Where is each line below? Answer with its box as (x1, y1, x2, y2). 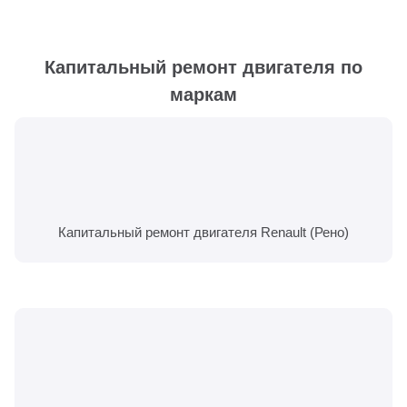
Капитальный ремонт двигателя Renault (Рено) (58, 223, 349, 240)
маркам (170, 84, 237, 104)
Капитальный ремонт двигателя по (45, 56, 362, 77)
